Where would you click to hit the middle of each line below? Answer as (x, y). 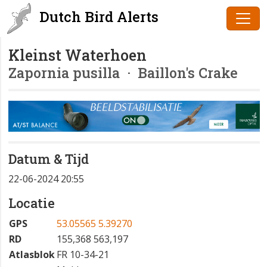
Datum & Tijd (49, 159)
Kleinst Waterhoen (77, 55)
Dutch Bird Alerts (97, 17)
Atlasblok (32, 255)
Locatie (32, 203)
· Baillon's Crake (179, 72)
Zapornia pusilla (64, 72)
